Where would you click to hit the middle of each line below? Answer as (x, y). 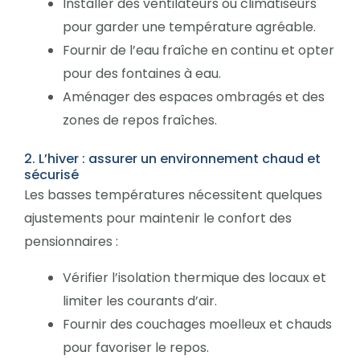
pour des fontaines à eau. (142, 73)
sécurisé (51, 174)
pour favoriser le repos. (136, 347)
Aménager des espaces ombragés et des (194, 96)
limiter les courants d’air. (140, 301)
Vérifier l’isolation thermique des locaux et (194, 277)
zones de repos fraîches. (140, 120)
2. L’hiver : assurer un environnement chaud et (172, 158)
